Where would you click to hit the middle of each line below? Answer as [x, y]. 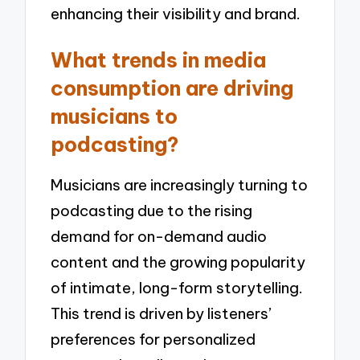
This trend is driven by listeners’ [162, 313]
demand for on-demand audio [159, 236]
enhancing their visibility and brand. [176, 14]
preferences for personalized [153, 339]
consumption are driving [172, 89]
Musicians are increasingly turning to [180, 184]
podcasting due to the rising [152, 210]
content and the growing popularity [178, 262]
